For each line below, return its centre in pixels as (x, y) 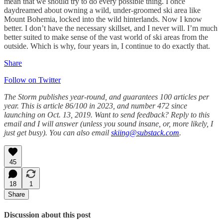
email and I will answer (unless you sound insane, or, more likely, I (109, 124)
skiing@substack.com (145, 133)
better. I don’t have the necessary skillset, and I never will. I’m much (111, 28)
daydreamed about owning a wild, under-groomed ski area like (102, 10)
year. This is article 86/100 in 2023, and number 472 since (96, 106)
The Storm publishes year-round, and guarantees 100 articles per (107, 97)
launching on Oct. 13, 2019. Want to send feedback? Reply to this (107, 115)
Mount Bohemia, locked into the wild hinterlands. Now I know (103, 19)
